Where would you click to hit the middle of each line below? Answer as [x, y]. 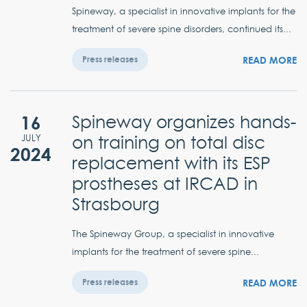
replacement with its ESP [171, 163]
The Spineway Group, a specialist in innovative [173, 234]
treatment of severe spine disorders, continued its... [182, 29]
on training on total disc [169, 143]
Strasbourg [116, 204]
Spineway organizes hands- [184, 122]
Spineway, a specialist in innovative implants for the [184, 11]
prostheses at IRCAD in [165, 184]
